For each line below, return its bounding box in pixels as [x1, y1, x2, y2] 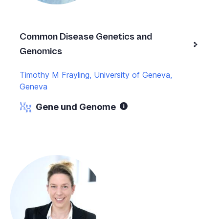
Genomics [20, 46, 62, 58]
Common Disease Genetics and [20, 31, 152, 43]
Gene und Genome [36, 102, 116, 112]
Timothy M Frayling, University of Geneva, [20, 70, 172, 80]
